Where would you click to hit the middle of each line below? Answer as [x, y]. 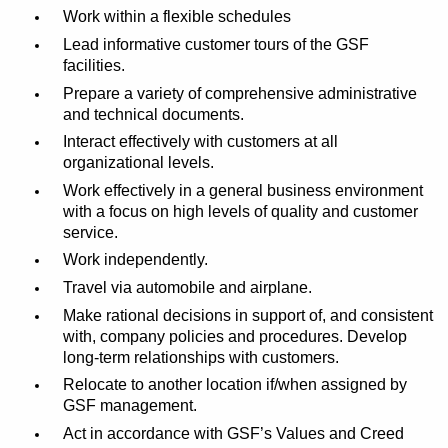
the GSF [339, 44]
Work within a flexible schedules [176, 17]
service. [90, 232]
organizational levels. [138, 163]
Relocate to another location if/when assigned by [234, 385]
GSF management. [129, 406]
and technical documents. [153, 114]
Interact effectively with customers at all [200, 142]
